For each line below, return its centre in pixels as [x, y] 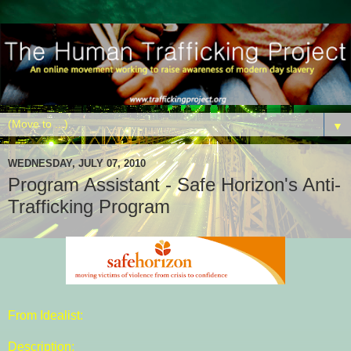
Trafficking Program [89, 207]
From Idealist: [45, 315]
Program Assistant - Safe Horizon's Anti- [174, 185]
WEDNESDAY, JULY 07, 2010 [77, 163]
